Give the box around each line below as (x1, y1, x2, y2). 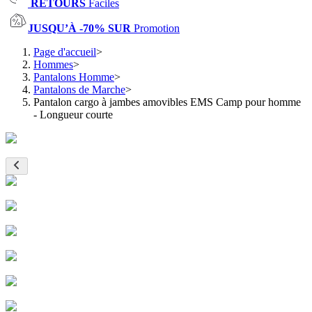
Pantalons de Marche (33, 84, 125, 95)
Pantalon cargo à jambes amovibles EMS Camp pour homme (33, 96, 301, 108)
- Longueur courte (33, 109, 113, 120)
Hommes (33, 58, 73, 70)
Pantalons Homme (33, 71, 114, 83)
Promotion (134, 22, 180, 34)
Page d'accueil (33, 46, 96, 58)
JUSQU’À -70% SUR (28, 22, 134, 34)
